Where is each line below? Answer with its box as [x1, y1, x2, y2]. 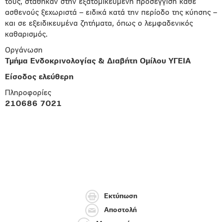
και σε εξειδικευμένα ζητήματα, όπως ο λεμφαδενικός [5, 20, 193, 28]
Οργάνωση [5, 47, 43, 55]
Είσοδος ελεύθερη [5, 73, 73, 81]
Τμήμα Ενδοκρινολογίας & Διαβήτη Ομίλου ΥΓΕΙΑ [5, 57, 191, 65]
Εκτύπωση [104, 193, 137, 201]
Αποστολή [104, 207, 137, 215]
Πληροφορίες [5, 89, 51, 97]
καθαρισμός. [5, 31, 48, 39]
